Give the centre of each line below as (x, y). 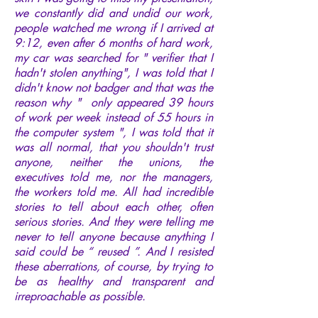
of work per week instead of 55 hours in (114, 117)
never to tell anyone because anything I (114, 236)
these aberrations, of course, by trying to (114, 266)
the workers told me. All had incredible (114, 192)
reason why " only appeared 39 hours (114, 102)
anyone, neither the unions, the (114, 162)
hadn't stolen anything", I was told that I (114, 72)
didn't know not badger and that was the (114, 87)
